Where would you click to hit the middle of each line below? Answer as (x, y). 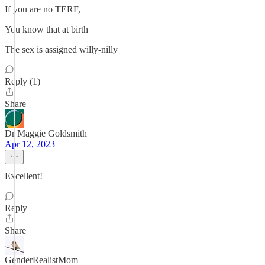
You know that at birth (46, 29)
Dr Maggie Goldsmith (46, 133)
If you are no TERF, (43, 9)
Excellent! (24, 176)
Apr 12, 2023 (30, 144)
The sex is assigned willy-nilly (61, 49)
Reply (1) (22, 81)
